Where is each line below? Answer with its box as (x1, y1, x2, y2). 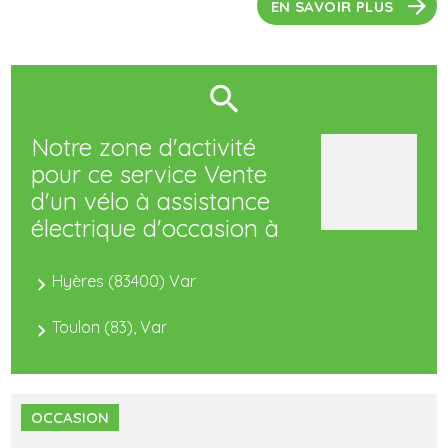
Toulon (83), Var (52, 317, 168, 338)
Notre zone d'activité (31, 132, 257, 163)
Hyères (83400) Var (52, 271, 197, 292)
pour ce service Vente (31, 159, 268, 190)
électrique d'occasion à (31, 213, 280, 244)
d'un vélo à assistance (31, 186, 271, 217)
